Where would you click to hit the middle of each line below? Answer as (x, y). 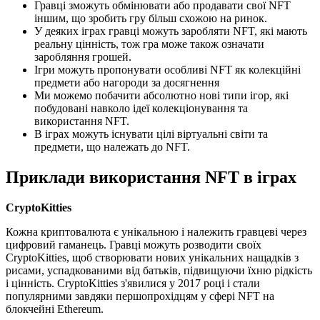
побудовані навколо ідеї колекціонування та (141, 108)
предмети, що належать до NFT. (112, 146)
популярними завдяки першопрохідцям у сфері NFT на (140, 296)
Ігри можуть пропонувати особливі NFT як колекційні (167, 69)
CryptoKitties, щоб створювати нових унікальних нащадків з (152, 257)
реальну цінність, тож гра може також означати (149, 44)
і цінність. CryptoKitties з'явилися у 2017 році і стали (133, 283)
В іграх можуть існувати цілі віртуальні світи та (151, 134)
